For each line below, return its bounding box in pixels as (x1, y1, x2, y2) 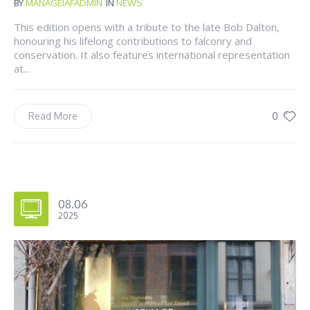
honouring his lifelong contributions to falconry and (14, 34, 252, 48)
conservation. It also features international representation (14, 48, 290, 62)
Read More (28, 110, 77, 122)
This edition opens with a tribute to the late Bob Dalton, (14, 20, 280, 35)
